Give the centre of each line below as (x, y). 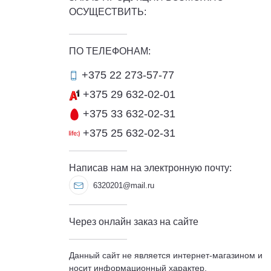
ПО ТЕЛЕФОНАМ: (110, 51)
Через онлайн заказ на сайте (134, 222)
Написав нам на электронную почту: (150, 168)
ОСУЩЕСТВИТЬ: (108, 12)
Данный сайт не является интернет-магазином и (166, 255)
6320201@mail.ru (124, 185)
